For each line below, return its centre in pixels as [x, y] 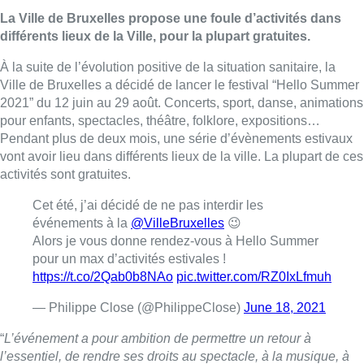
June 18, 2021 [285, 307]
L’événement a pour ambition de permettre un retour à [158, 338]
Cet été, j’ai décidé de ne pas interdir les [148, 205]
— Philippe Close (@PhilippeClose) [138, 307]
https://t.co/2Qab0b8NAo [103, 276]
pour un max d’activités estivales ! [129, 258]
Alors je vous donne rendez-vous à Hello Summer [175, 240]
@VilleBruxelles [178, 223]
